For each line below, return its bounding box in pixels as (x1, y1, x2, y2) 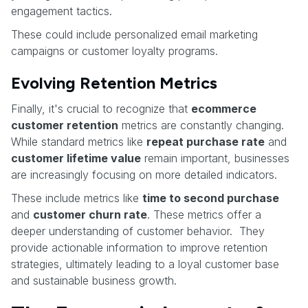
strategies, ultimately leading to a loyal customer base (11, 256, 279, 271)
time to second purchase (142, 190, 279, 205)
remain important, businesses (141, 151, 289, 165)
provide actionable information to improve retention (11, 240, 267, 254)
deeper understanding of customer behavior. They (11, 223, 265, 238)
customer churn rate (33, 207, 147, 221)
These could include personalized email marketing (11, 27, 258, 41)
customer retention (11, 118, 118, 132)
